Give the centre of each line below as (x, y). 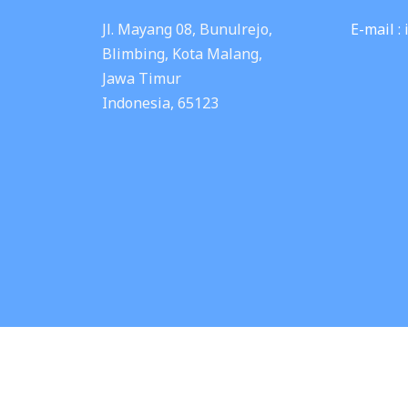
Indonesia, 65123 (160, 103)
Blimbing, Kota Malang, (182, 54)
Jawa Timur (142, 79)
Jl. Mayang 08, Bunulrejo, (187, 30)
